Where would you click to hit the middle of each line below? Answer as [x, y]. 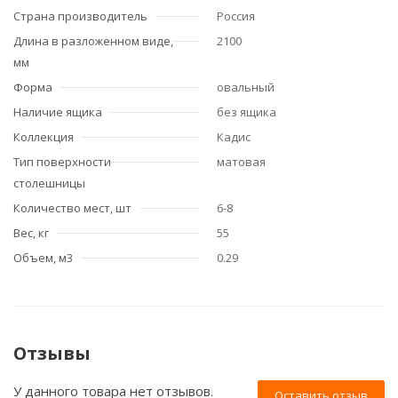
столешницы [49, 183]
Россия [236, 16]
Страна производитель [80, 16]
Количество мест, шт [72, 207]
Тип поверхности [62, 161]
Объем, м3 [43, 257]
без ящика [247, 111]
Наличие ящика [58, 111]
